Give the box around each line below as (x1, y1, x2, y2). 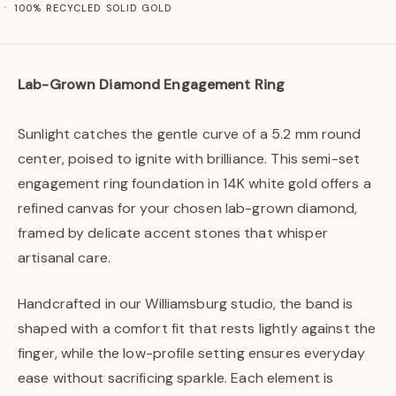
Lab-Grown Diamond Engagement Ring (18, 75, 286, 94)
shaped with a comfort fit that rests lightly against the (18, 319, 377, 338)
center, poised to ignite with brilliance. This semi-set (18, 149, 361, 168)
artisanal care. (18, 248, 110, 267)
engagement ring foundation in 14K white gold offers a (18, 174, 371, 193)
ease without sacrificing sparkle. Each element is (18, 369, 334, 387)
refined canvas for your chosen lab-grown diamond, (18, 199, 358, 217)
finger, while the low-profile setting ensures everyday (18, 344, 365, 362)
